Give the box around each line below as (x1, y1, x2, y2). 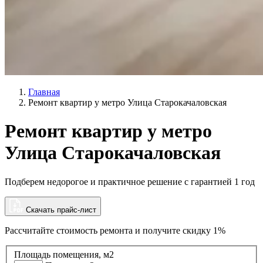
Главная (28, 87, 60, 97)
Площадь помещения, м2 (14, 249, 114, 260)
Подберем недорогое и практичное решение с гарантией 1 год (5, 176, 255, 187)
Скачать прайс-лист (23, 205, 96, 214)
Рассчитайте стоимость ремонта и (5, 225, 143, 235)
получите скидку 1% (143, 225, 225, 235)
